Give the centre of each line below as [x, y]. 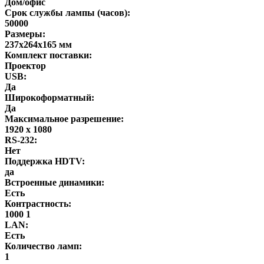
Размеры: [25, 34]
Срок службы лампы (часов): [67, 12]
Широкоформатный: [49, 97]
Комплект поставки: [48, 55]
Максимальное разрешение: [64, 118]
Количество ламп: [43, 246]
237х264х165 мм [38, 44]
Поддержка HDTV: [45, 161]
